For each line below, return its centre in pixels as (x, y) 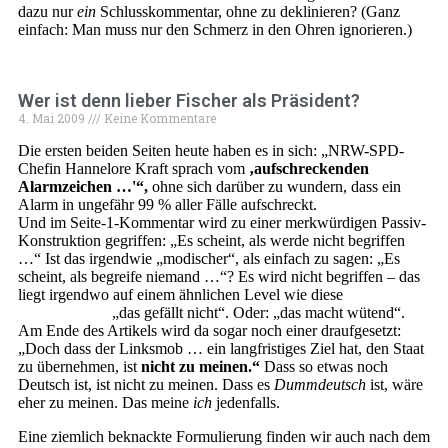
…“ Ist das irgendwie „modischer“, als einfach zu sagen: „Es (209, 258)
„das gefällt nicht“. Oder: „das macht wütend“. (256, 312)
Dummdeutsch (320, 384)
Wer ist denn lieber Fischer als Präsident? (189, 100)
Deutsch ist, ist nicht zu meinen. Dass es (146, 384)
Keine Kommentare (158, 118)
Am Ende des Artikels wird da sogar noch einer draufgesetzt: (209, 330)
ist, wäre (394, 384)
